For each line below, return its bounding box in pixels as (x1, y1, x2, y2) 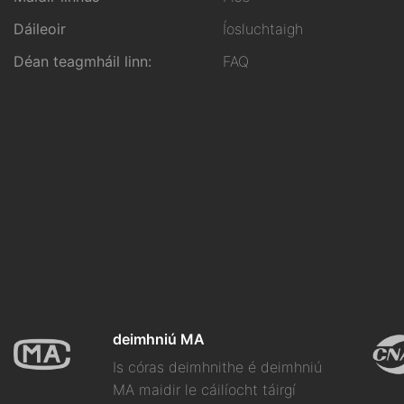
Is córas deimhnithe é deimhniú (112, 357, 322, 376)
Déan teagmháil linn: (14, 52, 151, 71)
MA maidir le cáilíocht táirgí (112, 380, 296, 399)
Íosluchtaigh (223, 20, 304, 39)
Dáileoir (14, 20, 66, 39)
